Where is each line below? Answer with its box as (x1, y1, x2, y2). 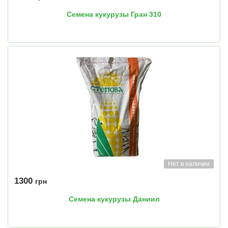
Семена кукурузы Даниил (68, 195, 160, 204)
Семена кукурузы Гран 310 (67, 10, 161, 19)
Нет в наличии (168, 160, 210, 168)
